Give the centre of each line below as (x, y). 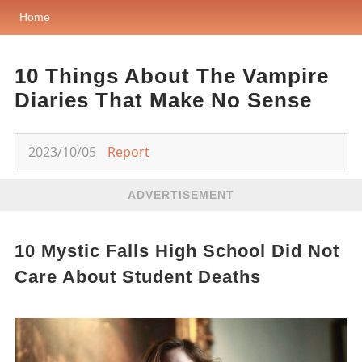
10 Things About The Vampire (171, 76)
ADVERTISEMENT (181, 195)
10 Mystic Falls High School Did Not (177, 251)
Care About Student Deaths (137, 277)
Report (128, 152)
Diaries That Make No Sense (163, 100)
